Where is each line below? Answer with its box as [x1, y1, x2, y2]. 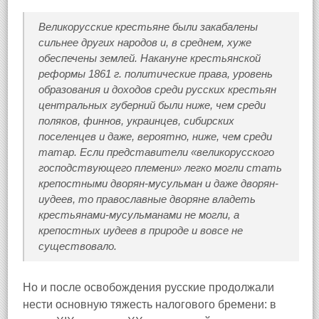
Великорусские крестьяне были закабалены [38, 21, 258, 33]
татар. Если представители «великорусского [38, 146, 274, 158]
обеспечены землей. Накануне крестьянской [38, 52, 261, 64]
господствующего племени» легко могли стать [38, 162, 282, 174]
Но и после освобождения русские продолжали [23, 281, 274, 293]
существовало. [38, 240, 117, 252]
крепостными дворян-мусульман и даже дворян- [38, 177, 278, 189]
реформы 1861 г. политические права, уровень [38, 68, 273, 80]
